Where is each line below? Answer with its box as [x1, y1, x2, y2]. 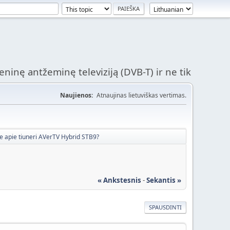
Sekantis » [146, 175, 181, 185]
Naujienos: [60, 91, 93, 100]
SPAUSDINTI [149, 203, 182, 211]
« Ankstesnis [98, 175, 141, 185]
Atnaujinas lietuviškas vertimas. [97, 91, 186, 100]
